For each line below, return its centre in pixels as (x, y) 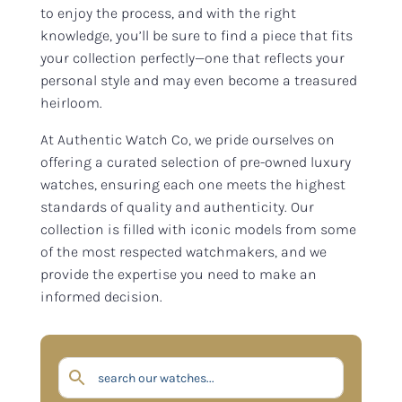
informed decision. (101, 296)
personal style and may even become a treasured (198, 80)
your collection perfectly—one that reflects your (192, 57)
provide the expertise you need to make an (178, 274)
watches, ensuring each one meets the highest (192, 184)
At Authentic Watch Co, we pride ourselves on (187, 139)
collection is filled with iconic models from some (198, 229)
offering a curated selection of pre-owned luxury (195, 162)
